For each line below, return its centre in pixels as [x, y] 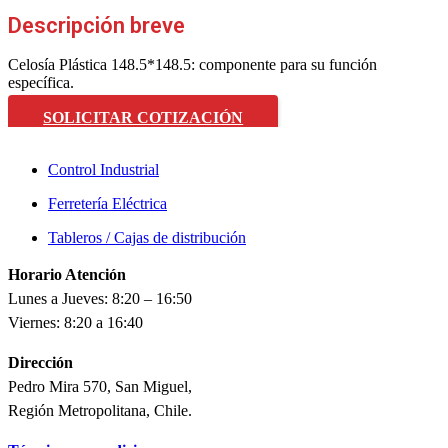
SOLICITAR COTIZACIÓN [143, 117]
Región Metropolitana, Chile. [100, 410]
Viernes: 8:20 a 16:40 [75, 322]
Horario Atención [67, 274]
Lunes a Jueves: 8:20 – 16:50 [100, 298]
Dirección [40, 362]
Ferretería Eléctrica [107, 203]
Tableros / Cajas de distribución [147, 237]
